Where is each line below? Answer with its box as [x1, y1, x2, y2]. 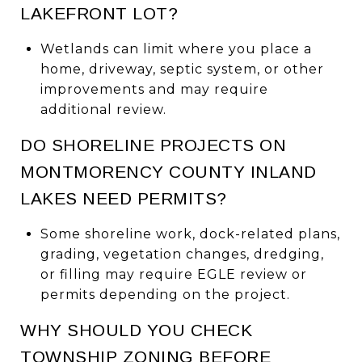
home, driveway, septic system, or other [40, 61, 324, 77]
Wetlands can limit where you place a [40, 40, 312, 57]
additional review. [40, 101, 166, 117]
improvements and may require [40, 81, 268, 97]
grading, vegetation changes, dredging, [40, 246, 324, 262]
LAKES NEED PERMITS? [20, 188, 227, 208]
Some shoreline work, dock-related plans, [40, 225, 340, 242]
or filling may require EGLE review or [40, 266, 307, 282]
